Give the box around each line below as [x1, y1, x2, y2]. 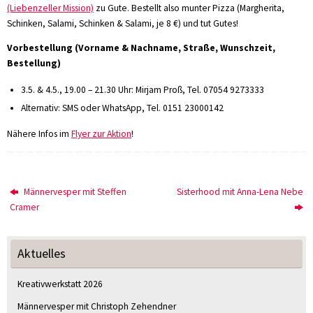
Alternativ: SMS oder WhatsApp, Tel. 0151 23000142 [21, 101, 224, 114]
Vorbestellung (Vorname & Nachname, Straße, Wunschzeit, [7, 42, 275, 54]
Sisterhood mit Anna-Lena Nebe [176, 185, 303, 198]
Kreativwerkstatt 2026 [17, 277, 103, 290]
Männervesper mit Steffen [22, 185, 127, 198]
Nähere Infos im [7, 128, 71, 140]
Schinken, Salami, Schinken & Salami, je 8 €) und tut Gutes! [7, 17, 238, 29]
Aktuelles [17, 245, 66, 261]
